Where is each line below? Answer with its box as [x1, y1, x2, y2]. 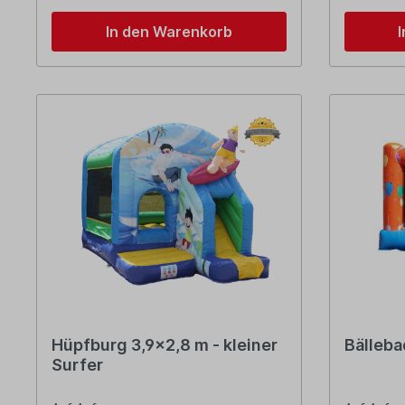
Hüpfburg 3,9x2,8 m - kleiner [52, 335, 278, 355]
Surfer [52, 355, 103, 375]
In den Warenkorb [105, 23, 232, 42]
